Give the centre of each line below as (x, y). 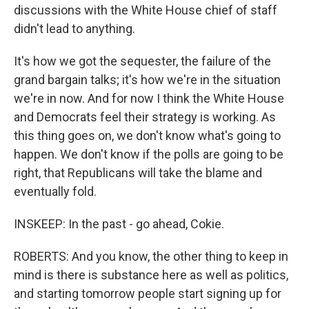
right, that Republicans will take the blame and (138, 173)
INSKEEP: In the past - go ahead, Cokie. (119, 224)
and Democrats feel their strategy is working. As (145, 117)
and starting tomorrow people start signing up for (148, 294)
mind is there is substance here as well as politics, (151, 275)
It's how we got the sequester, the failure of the (142, 61)
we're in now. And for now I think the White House (149, 99)
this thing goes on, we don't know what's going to (147, 136)
